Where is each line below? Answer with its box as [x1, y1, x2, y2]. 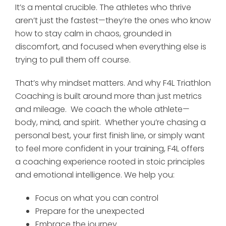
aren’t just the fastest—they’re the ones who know [15, 14, 211, 26]
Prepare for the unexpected [35, 205, 144, 217]
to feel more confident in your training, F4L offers [15, 142, 204, 154]
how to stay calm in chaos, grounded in [15, 27, 172, 39]
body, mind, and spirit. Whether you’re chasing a [15, 116, 206, 128]
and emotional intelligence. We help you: [15, 168, 175, 181]
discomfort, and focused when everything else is [15, 40, 206, 52]
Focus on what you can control [35, 192, 158, 204]
